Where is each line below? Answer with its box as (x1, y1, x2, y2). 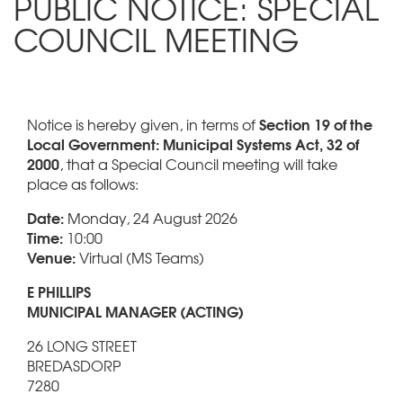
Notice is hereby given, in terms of (27, 112, 259, 135)
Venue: (27, 245, 76, 268)
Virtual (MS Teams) (76, 246, 204, 268)
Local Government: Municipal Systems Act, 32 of (27, 131, 359, 155)
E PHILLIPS (27, 279, 91, 302)
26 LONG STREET (27, 334, 137, 356)
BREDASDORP (27, 354, 121, 376)
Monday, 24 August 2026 (64, 206, 237, 228)
